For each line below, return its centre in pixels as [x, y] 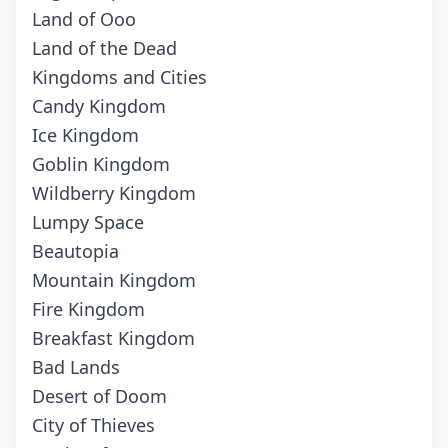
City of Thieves [93, 425]
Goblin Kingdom [101, 164]
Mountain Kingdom [114, 280]
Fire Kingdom [88, 309]
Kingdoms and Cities [119, 77]
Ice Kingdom [85, 135]
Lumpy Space [88, 222]
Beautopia [75, 251]
